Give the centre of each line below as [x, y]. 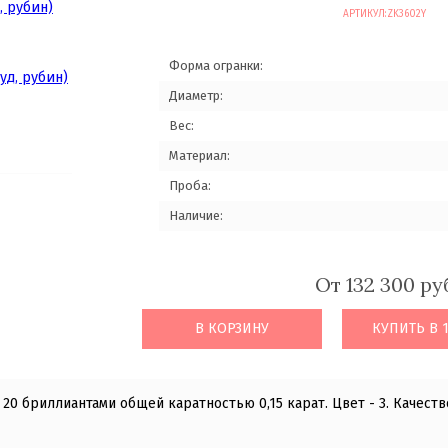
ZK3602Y [406, 14]
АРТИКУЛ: [364, 14]
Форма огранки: [216, 65]
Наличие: [196, 215]
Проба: [190, 185]
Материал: [199, 155]
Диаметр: [196, 95]
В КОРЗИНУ [231, 328]
